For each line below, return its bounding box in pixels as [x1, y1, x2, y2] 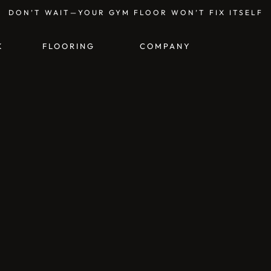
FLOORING [42, 41, 96, 51]
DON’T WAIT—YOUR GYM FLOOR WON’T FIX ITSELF [8, 8, 263, 17]
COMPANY [140, 41, 192, 51]
